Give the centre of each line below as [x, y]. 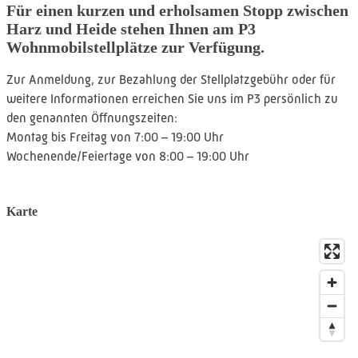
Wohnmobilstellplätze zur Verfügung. [135, 48]
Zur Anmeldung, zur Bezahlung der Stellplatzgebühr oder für [171, 79]
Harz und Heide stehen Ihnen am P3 [131, 29]
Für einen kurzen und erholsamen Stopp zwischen [177, 11]
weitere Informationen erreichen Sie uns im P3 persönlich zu [172, 98]
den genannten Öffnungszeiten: [92, 117]
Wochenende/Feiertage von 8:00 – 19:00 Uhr [128, 156]
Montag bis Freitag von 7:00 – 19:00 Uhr [115, 137]
